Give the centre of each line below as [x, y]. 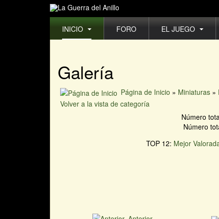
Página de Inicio [145, 92]
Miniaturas [194, 92]
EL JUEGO [179, 29]
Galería [86, 72]
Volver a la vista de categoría [105, 104]
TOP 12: [160, 143]
